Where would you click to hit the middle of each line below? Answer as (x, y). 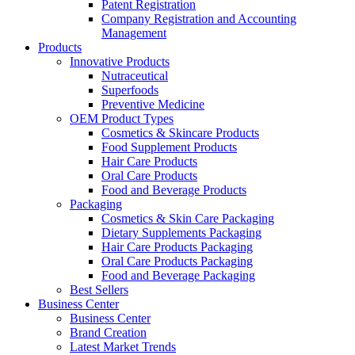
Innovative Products (120, 61)
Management (134, 32)
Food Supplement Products (169, 147)
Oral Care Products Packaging (177, 261)
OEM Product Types (122, 118)
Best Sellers (99, 289)
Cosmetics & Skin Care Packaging (188, 218)
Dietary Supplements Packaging (181, 232)
